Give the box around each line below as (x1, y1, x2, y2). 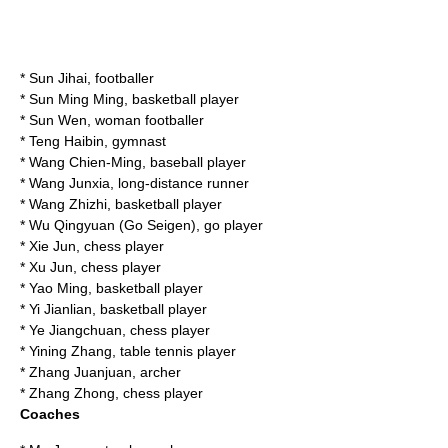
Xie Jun (29, 238, 76, 254)
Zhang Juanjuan (29, 364, 132, 380)
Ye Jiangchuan (29, 322, 122, 338)
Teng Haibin (29, 133, 104, 149)
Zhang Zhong (29, 385, 115, 401)
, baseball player (142, 154, 246, 170)
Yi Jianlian (29, 301, 92, 317)
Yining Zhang (29, 343, 112, 359)
